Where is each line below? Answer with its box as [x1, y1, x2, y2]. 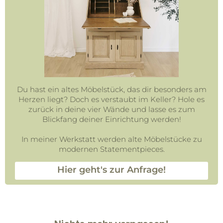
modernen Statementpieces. [58, 144, 165, 154]
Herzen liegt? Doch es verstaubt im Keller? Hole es [18, 95, 205, 105]
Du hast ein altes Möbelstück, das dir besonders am [16, 85, 207, 95]
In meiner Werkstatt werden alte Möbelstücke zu [21, 134, 202, 144]
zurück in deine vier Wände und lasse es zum [28, 105, 195, 114]
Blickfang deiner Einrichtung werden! [42, 114, 181, 124]
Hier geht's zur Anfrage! [57, 164, 166, 176]
